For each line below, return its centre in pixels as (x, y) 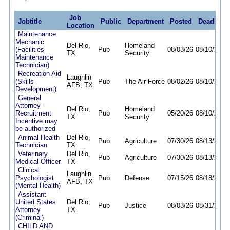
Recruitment (34, 113)
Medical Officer (38, 161)
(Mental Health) (38, 186)
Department (146, 21)
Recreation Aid (40, 74)
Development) (36, 89)
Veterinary (33, 154)
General (30, 98)
